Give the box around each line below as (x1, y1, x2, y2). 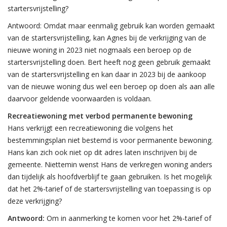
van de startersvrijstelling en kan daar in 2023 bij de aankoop (8, 69, 206, 79)
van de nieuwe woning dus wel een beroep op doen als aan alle (8, 82, 215, 91)
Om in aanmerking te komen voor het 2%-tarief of (45, 213, 211, 223)
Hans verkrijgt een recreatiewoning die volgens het (8, 123, 173, 133)
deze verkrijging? (8, 196, 62, 206)
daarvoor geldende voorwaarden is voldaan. (8, 94, 152, 103)
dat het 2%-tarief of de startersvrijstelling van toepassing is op (8, 184, 211, 194)
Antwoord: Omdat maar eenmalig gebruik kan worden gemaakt (8, 21, 215, 30)
